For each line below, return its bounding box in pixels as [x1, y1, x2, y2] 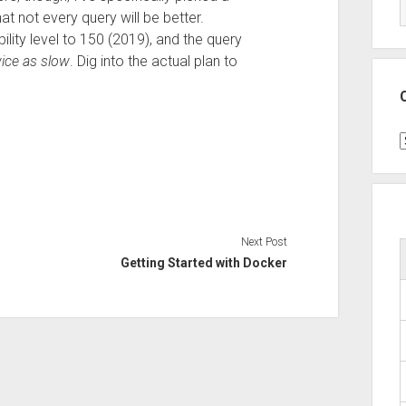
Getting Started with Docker [121, 255, 288, 270]
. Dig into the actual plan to [69, 53, 237, 70]
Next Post [241, 235, 288, 248]
